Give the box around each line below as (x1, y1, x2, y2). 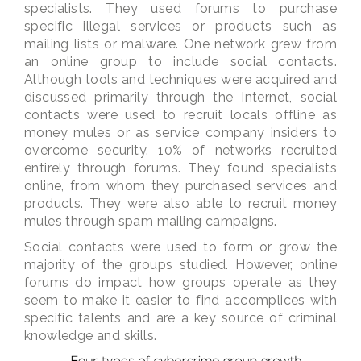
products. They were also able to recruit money (24, 196, 337, 211)
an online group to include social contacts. (24, 54, 337, 69)
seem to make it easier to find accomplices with (24, 293, 337, 308)
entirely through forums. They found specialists (24, 160, 337, 176)
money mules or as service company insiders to (24, 125, 337, 140)
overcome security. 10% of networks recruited (24, 143, 337, 158)
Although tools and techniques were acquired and (24, 72, 337, 87)
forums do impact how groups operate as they (24, 275, 337, 290)
